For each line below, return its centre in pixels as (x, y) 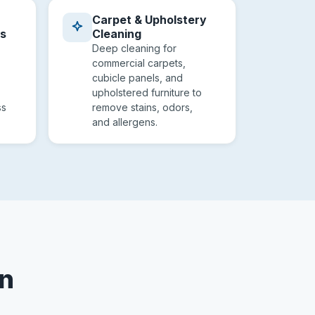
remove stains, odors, (142, 107)
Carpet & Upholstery (149, 20)
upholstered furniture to (147, 92)
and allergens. (125, 122)
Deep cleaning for (134, 48)
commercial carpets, (139, 63)
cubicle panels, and (137, 78)
